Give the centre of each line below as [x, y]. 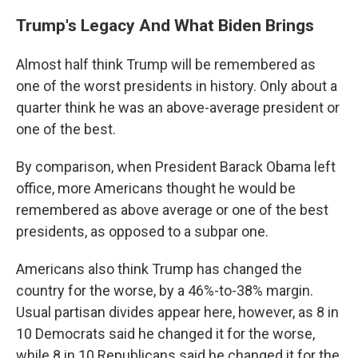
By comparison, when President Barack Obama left [176, 167]
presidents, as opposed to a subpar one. [142, 232]
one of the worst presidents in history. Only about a [177, 86]
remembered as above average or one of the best [172, 210]
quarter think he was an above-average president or [178, 108]
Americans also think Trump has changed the [159, 269]
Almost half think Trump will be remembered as [166, 65]
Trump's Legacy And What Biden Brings [165, 26]
